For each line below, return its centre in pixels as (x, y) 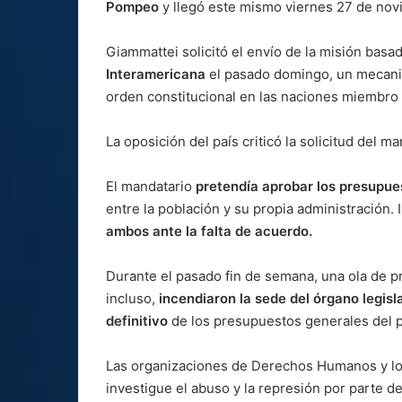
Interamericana (156, 74)
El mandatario (151, 186)
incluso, (132, 298)
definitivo (137, 320)
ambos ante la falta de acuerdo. (209, 231)
